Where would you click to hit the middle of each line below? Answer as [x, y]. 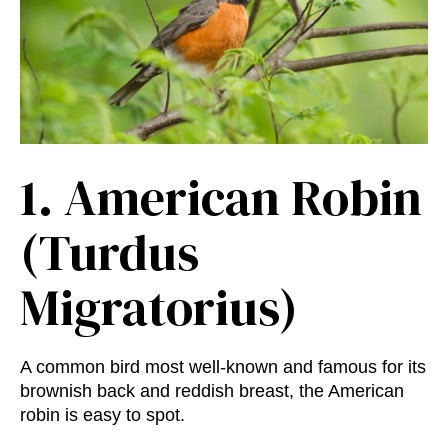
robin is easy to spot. [102, 414]
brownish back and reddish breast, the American [212, 390]
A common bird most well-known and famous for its [223, 366]
